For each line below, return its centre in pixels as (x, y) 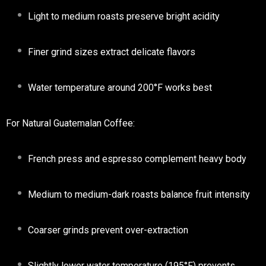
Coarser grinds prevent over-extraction (108, 230)
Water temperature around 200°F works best (120, 87)
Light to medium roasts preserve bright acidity (124, 16)
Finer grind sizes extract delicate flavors (112, 52)
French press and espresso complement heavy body (137, 159)
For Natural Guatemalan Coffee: (70, 123)
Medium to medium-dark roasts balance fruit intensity (139, 194)
